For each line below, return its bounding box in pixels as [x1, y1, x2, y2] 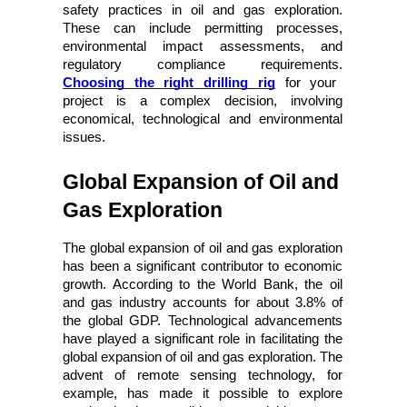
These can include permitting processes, [63, 20, 343, 35]
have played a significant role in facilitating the [63, 331, 343, 346]
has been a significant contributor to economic [63, 258, 343, 273]
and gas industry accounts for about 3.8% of [63, 294, 343, 310]
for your [274, 74, 337, 90]
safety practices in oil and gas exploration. [63, 2, 343, 17]
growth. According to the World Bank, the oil [63, 276, 343, 292]
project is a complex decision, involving [63, 93, 343, 108]
